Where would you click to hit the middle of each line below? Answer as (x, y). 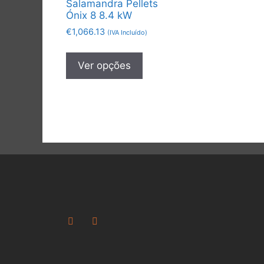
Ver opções (104, 66)
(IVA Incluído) (127, 32)
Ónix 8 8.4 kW (99, 15)
